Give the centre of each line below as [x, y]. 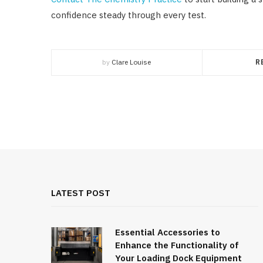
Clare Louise [131, 62]
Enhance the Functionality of [177, 245]
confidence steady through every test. [129, 15]
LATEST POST [81, 193]
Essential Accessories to [168, 232]
